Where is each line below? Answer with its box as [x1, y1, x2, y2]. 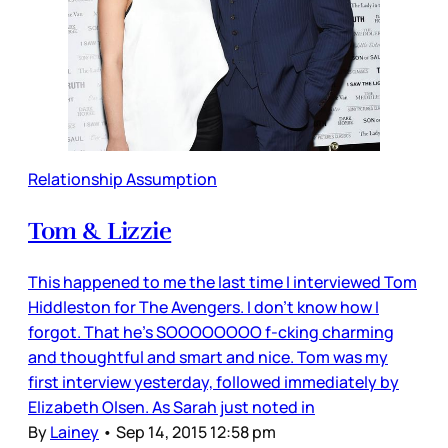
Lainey [50, 420, 99, 443]
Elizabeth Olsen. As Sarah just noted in [28, 395, 315, 418]
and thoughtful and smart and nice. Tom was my [28, 345, 388, 368]
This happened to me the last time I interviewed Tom [28, 270, 417, 293]
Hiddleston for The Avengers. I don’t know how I [28, 295, 379, 318]
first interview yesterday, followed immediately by [28, 370, 399, 393]
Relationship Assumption [28, 167, 217, 190]
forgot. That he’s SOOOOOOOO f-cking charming [28, 320, 394, 343]
